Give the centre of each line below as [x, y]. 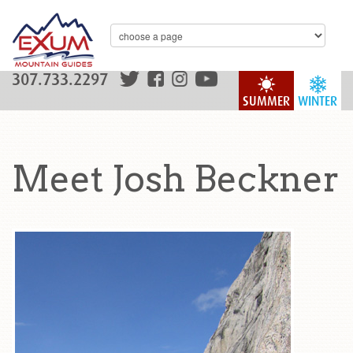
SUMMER [266, 101]
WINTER [318, 101]
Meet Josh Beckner [176, 179]
